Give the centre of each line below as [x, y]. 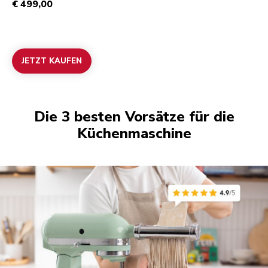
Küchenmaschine [134, 133]
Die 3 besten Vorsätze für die [134, 116]
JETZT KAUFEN [52, 61]
